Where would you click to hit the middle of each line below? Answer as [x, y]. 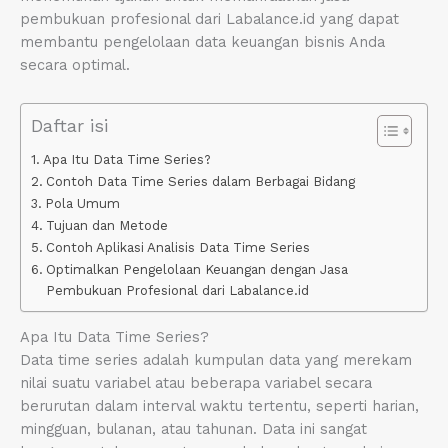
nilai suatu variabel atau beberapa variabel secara [196, 383]
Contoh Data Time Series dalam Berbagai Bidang [200, 181]
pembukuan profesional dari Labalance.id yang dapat [209, 19]
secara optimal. [75, 65]
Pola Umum [82, 203]
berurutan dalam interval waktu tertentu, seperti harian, [219, 406]
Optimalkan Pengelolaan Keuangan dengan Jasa [196, 269]
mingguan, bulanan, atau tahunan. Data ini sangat [193, 429]
